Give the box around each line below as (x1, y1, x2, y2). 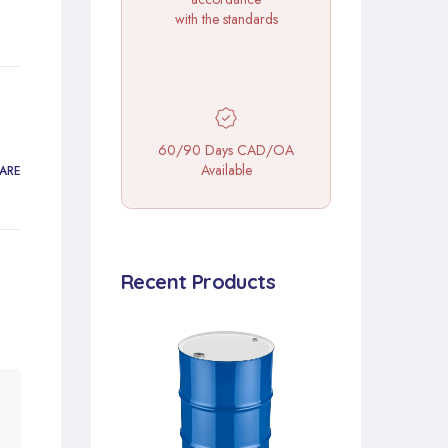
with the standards (174, 8, 278, 29)
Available (200, 159, 252, 180)
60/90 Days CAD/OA (158, 139, 294, 160)
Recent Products (121, 268, 275, 294)
